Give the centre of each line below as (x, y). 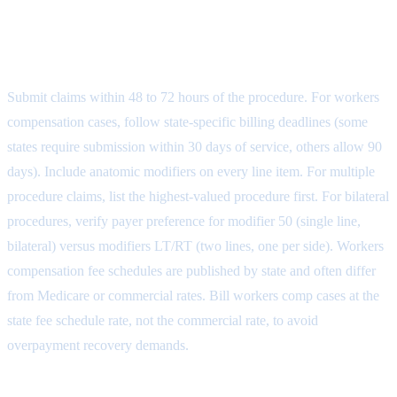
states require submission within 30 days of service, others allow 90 (195, 146)
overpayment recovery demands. (98, 345)
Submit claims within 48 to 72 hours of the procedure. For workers (193, 97)
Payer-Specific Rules (115, 56)
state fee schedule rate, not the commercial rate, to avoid (163, 320)
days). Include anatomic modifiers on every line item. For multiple (191, 171)
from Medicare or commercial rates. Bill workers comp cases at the (193, 295)
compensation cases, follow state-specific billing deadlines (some (187, 121)
